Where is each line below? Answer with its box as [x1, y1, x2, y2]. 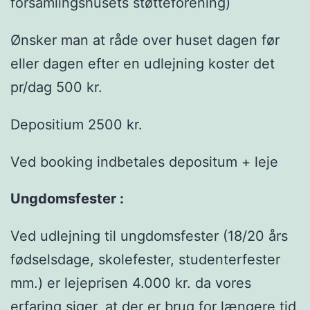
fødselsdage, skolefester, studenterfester [10, 251, 280, 268]
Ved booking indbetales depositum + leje [10, 153, 278, 170]
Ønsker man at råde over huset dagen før [10, 32, 280, 49]
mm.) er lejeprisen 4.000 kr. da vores [10, 275, 251, 292]
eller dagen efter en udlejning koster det [10, 55, 275, 73]
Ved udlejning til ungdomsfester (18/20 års [10, 228, 288, 245]
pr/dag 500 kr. [10, 79, 102, 96]
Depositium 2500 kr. [10, 116, 143, 133]
